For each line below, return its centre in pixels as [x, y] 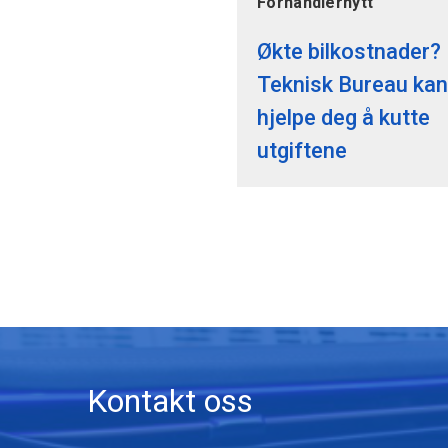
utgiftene [302, 150]
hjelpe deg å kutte [343, 117]
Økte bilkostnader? [349, 51]
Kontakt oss [170, 400]
